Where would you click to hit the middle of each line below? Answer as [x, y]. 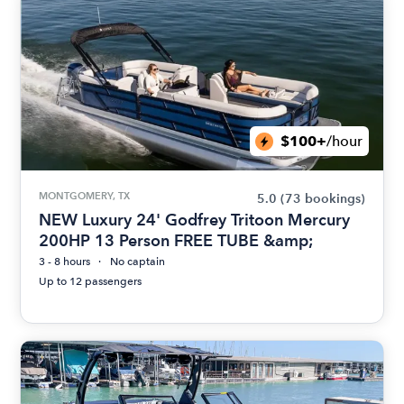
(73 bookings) [322, 199]
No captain [138, 262]
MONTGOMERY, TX [85, 196]
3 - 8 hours [65, 262]
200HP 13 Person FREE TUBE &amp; [176, 240]
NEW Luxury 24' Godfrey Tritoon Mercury [195, 220]
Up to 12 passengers [91, 281]
